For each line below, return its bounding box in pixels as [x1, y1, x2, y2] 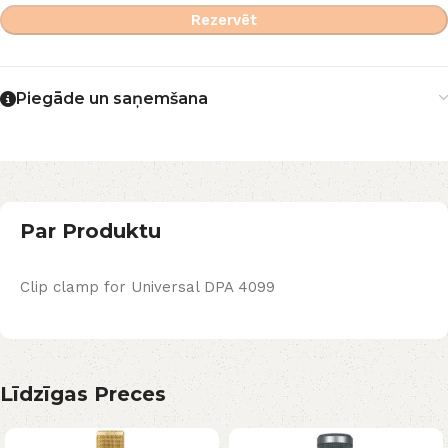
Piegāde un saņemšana [16, 89, 208, 109]
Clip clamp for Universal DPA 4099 [20, 278, 275, 297]
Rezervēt [191, 11, 257, 30]
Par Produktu [20, 219, 161, 244]
